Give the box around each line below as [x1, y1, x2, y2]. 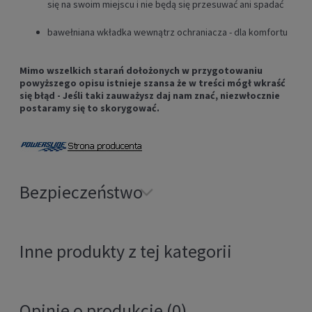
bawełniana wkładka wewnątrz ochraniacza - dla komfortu [47, 26, 288, 39]
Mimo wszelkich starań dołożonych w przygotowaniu [19, 64, 263, 77]
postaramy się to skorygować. [19, 102, 159, 115]
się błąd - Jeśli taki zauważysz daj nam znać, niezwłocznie [19, 89, 280, 102]
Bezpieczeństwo [19, 180, 143, 204]
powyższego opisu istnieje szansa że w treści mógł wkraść [19, 77, 286, 90]
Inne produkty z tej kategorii [19, 240, 232, 263]
